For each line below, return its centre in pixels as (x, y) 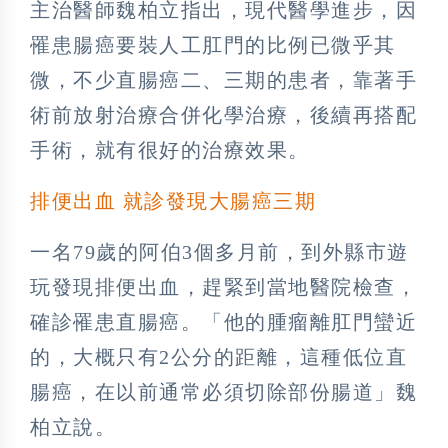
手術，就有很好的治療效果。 (170, 150)
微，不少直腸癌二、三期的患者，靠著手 (223, 80)
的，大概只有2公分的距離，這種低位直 (218, 357)
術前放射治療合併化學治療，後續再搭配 (223, 115)
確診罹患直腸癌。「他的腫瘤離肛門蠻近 (223, 322)
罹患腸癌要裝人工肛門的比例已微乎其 (213, 45)
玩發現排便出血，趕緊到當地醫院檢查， (223, 287)
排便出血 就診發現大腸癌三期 (173, 201)
